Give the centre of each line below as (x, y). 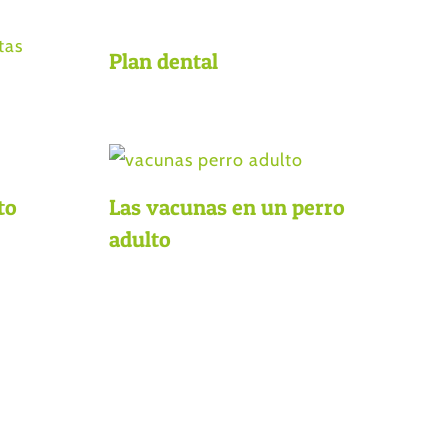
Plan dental (163, 61)
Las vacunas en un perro (226, 207)
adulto (139, 239)
